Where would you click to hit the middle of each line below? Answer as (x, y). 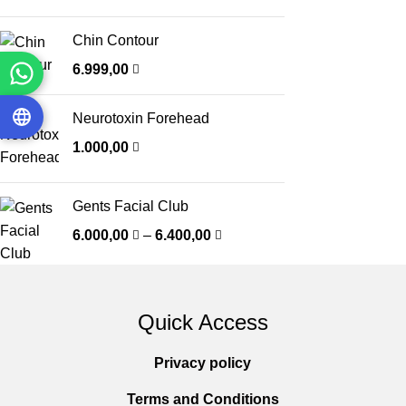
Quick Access (203, 322)
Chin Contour (116, 40)
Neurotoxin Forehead (141, 118)
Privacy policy (203, 363)
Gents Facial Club (130, 206)
